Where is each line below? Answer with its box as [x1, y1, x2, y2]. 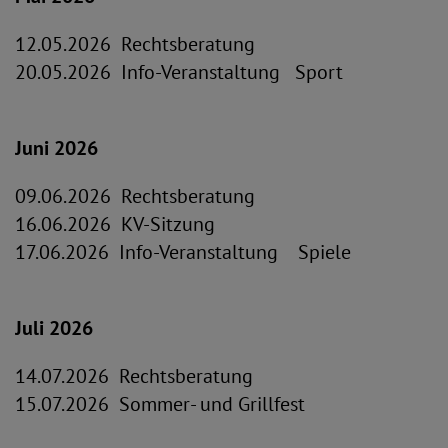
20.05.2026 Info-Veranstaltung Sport [15, 59, 343, 85]
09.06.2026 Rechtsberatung [15, 183, 255, 209]
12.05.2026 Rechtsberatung [15, 31, 255, 57]
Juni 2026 [15, 135, 98, 161]
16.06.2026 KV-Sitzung [15, 211, 215, 237]
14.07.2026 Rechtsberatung [15, 363, 253, 389]
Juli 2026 [15, 315, 93, 341]
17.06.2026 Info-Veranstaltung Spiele [15, 239, 351, 265]
